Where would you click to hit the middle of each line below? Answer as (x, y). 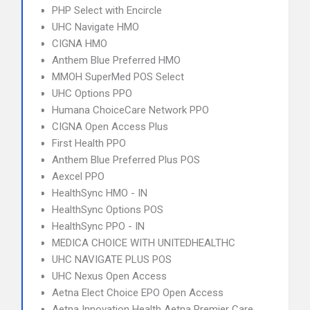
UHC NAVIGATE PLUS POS (112, 259)
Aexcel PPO (78, 176)
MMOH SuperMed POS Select (118, 77)
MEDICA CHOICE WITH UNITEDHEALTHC (144, 243)
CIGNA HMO (80, 44)
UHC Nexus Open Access (109, 276)
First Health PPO (89, 143)
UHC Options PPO (92, 93)
